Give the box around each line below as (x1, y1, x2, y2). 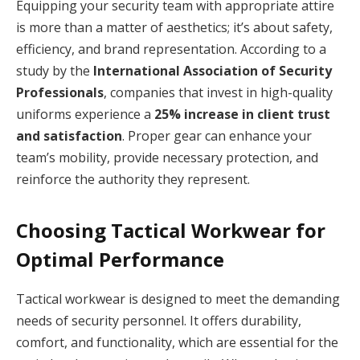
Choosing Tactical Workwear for (16, 217, 325, 244)
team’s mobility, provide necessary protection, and (16, 148, 318, 166)
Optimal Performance (16, 246, 224, 273)
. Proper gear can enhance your (122, 126, 312, 145)
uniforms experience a (16, 104, 154, 123)
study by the (16, 61, 93, 80)
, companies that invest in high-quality (104, 83, 333, 101)
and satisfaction (16, 126, 122, 145)
